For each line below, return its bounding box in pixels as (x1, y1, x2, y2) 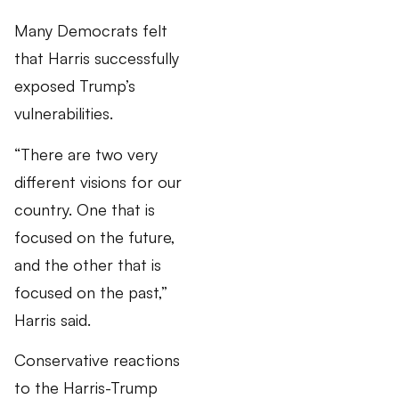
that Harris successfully (14, 48, 179, 69)
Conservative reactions (14, 350, 180, 370)
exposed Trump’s (14, 76, 135, 96)
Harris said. (14, 309, 91, 330)
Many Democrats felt (14, 20, 167, 41)
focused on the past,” (14, 281, 167, 302)
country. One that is (14, 199, 155, 219)
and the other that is (14, 254, 161, 274)
